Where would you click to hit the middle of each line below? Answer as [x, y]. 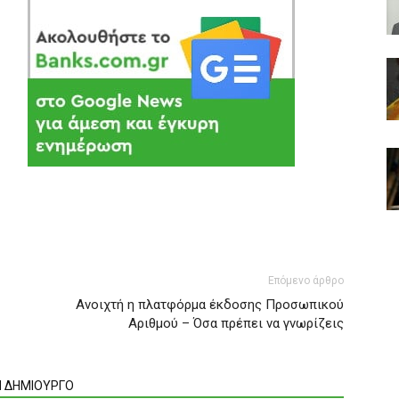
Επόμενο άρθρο [306, 281]
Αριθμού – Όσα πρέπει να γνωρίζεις [236, 323]
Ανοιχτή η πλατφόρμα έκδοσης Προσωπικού [210, 305]
